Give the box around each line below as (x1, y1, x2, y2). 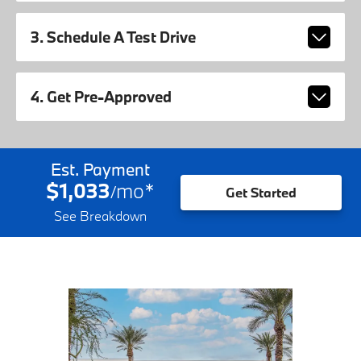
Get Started (226, 184, 297, 201)
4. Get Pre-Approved (30, 87, 172, 107)
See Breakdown (53, 206, 147, 224)
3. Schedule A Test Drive (30, 27, 196, 48)
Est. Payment (50, 157, 150, 180)
